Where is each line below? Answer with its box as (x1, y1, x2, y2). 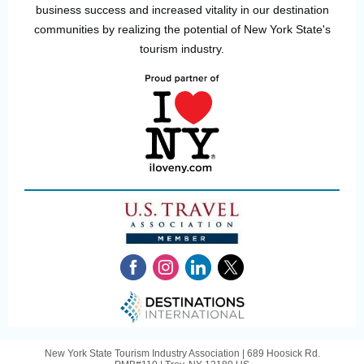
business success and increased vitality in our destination (35, 3, 329, 16)
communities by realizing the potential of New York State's (33, 23, 331, 36)
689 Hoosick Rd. (246, 348, 320, 359)
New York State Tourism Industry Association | (44, 348, 247, 359)
